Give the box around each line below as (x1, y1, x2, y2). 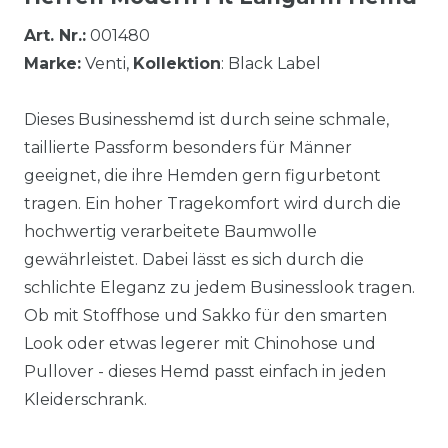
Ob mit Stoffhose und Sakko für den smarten (24, 305, 387, 325)
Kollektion (133, 53, 221, 73)
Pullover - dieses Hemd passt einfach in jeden (24, 361, 386, 381)
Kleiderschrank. (24, 389, 147, 409)
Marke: (24, 53, 81, 73)
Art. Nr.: (24, 25, 86, 45)
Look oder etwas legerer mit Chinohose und (24, 333, 376, 353)
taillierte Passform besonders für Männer (24, 137, 352, 157)
